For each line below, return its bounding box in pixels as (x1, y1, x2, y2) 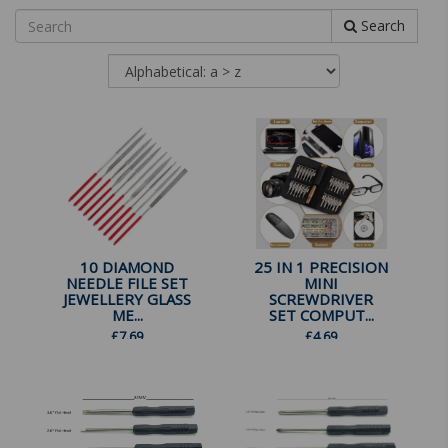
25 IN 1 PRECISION (254, 257, 388, 278)
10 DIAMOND (80, 257, 174, 278)
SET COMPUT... (268, 305, 374, 326)
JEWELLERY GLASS (63, 289, 191, 310)
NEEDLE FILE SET (66, 273, 188, 294)
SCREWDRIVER (269, 289, 373, 310)
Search (357, 16, 405, 35)
